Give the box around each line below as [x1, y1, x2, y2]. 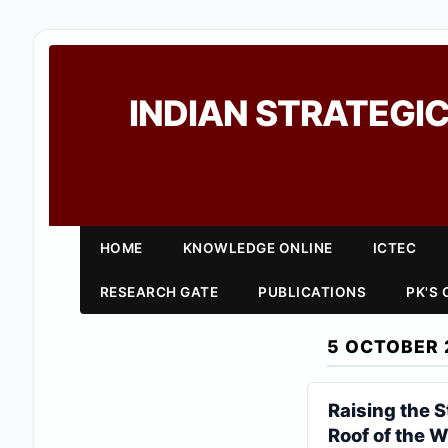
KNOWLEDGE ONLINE [182, 240, 333, 256]
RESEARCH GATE [99, 284, 219, 300]
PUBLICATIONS [258, 284, 367, 300]
